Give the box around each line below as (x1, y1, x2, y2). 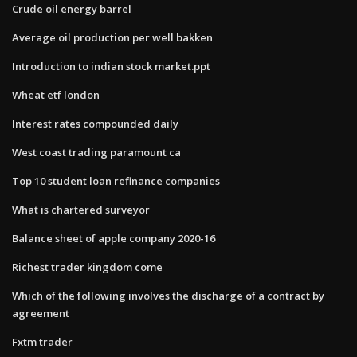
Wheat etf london (12, 87, 100, 102)
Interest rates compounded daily (12, 116, 178, 131)
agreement (12, 305, 69, 320)
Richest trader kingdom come (12, 259, 163, 274)
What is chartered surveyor (12, 202, 150, 217)
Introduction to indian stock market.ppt (12, 58, 210, 73)
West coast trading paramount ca (12, 144, 181, 159)
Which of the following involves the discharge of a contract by (12, 288, 324, 303)
